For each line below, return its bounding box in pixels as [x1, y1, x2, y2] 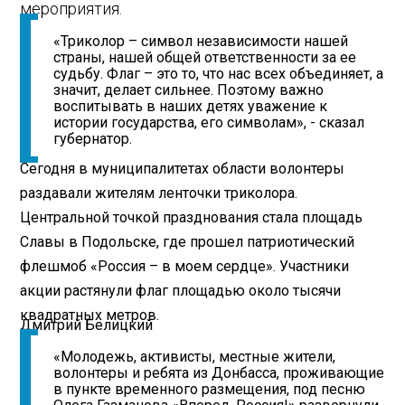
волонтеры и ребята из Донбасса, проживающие [53, 364, 385, 382]
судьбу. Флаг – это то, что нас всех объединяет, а [53, 65, 384, 83]
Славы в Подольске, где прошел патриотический [20, 232, 355, 250]
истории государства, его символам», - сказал [53, 114, 365, 132]
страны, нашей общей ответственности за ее [53, 49, 357, 67]
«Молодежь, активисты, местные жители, [53, 348, 336, 366]
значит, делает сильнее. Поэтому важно [53, 81, 325, 99]
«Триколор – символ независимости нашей [53, 33, 349, 51]
